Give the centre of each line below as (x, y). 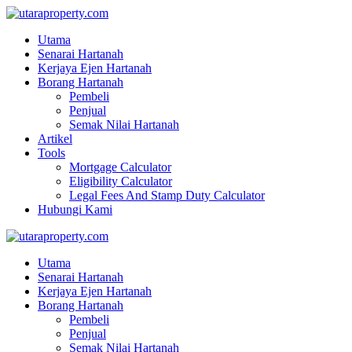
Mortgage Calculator (120, 167)
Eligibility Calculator (121, 181)
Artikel (55, 139)
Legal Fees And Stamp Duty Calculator (167, 195)
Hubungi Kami (75, 209)
